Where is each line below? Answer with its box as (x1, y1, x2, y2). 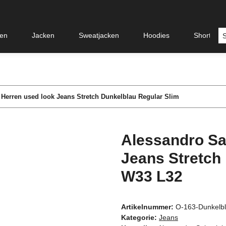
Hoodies (143, 31, 169, 40)
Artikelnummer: (121, 203, 176, 211)
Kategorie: (121, 213, 159, 222)
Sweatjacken (78, 31, 119, 40)
